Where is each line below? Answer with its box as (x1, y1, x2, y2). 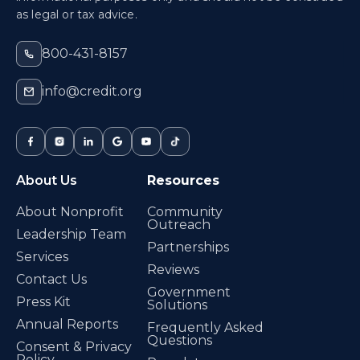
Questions (147, 332, 213, 348)
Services (16, 248, 68, 264)
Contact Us (16, 271, 87, 287)
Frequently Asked (147, 319, 264, 335)
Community (147, 203, 223, 219)
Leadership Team (16, 226, 126, 242)
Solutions (147, 297, 208, 313)
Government (147, 284, 231, 300)
